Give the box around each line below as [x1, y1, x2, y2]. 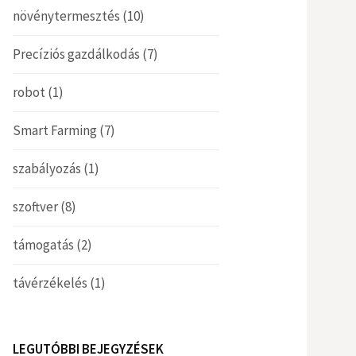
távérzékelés [13, 274, 87, 292]
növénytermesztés [13, 7, 120, 25]
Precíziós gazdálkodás [13, 45, 140, 63]
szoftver [13, 198, 58, 215]
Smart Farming [13, 122, 97, 139]
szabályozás [13, 160, 81, 177]
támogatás [13, 236, 74, 253]
